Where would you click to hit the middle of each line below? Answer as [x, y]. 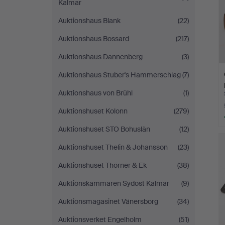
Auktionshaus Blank [89, 21]
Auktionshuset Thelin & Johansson [113, 147]
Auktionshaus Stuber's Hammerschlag [120, 75]
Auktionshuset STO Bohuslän [104, 129]
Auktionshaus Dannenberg [100, 57]
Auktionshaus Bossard [94, 39]
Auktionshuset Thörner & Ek [102, 165]
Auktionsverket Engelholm [100, 219]
